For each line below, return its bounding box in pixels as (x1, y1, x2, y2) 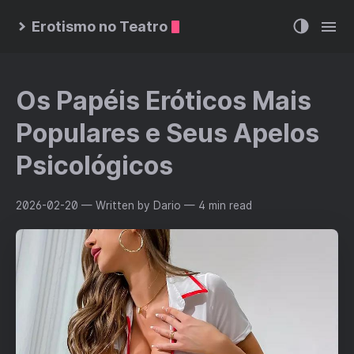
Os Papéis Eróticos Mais (16, 85, 311, 116)
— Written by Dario (81, 199, 181, 212)
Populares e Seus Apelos (16, 118, 319, 149)
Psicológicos (16, 150, 173, 181)
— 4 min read (184, 199, 252, 212)
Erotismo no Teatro (32, 18, 168, 35)
